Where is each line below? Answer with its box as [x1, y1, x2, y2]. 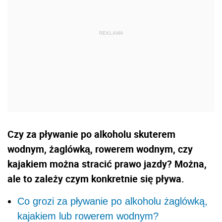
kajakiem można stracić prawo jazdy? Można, [7, 157, 207, 170]
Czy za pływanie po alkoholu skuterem [7, 127, 175, 141]
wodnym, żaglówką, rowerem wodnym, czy [7, 142, 193, 156]
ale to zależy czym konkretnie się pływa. [7, 171, 184, 185]
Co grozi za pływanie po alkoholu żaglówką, [17, 195, 208, 207]
